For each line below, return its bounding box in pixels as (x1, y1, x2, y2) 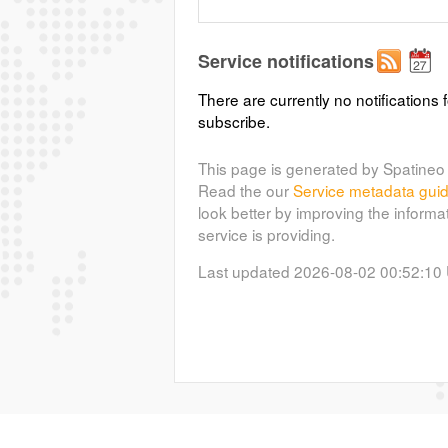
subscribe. (197, 110, 270, 133)
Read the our (197, 178, 293, 201)
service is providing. (197, 222, 335, 245)
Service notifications (197, 48, 374, 75)
